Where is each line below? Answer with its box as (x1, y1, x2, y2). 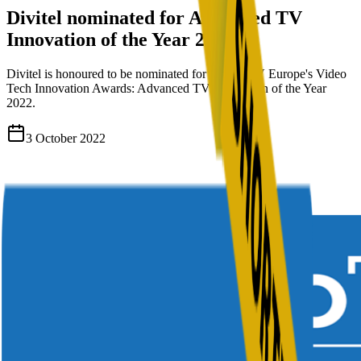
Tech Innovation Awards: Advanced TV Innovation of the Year (6, 81, 326, 95)
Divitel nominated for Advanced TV (6, 6, 302, 28)
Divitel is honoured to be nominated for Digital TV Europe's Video (6, 66, 346, 81)
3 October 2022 (26, 131, 106, 145)
